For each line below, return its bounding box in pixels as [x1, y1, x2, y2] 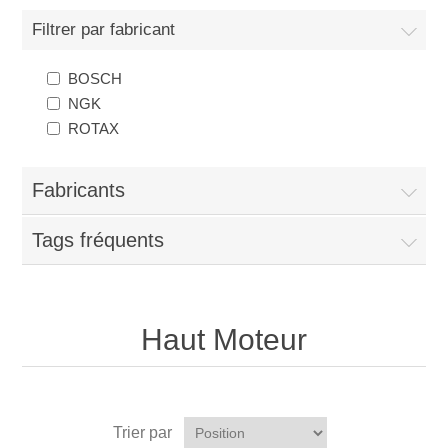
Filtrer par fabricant [32, 19, 176, 39]
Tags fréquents [32, 228, 165, 251]
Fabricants [32, 178, 126, 201]
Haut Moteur [141, 322, 307, 356]
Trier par [113, 423, 172, 441]
